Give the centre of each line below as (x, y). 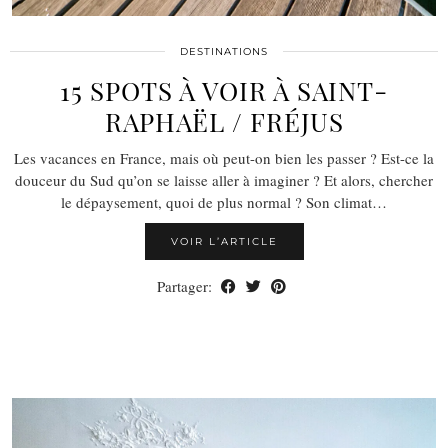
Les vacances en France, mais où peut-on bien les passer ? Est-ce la (224, 158)
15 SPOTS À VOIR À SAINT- (224, 91)
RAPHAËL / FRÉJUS (224, 122)
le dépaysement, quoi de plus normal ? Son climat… (224, 202)
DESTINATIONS (224, 52)
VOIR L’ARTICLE (224, 242)
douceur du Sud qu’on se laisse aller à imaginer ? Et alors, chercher (224, 180)
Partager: (186, 286)
